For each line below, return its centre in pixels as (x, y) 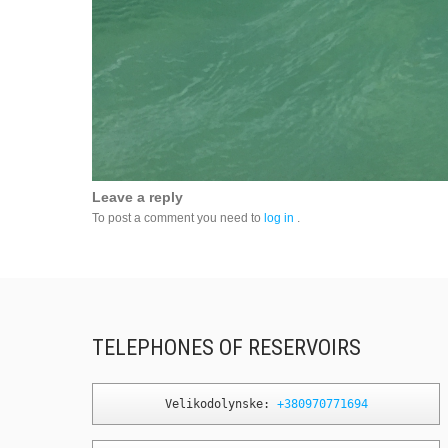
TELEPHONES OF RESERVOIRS (226, 347)
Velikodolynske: (220, 403)
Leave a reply (137, 196)
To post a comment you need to (178, 217)
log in (279, 217)
